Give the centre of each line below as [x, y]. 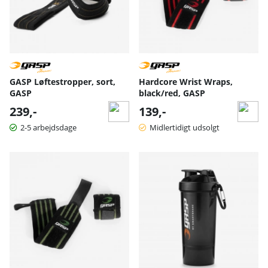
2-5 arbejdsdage [48, 127]
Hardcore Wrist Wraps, [186, 81]
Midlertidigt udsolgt [185, 127]
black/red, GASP [172, 93]
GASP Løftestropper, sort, [63, 81]
